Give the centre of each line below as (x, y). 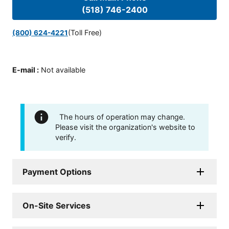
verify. (66, 137)
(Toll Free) (85, 32)
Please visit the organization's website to (125, 127)
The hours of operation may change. (122, 117)
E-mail (24, 70)
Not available (63, 70)
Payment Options (57, 171)
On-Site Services (56, 205)
